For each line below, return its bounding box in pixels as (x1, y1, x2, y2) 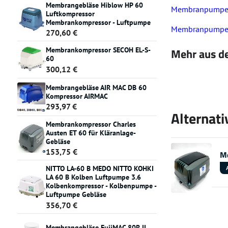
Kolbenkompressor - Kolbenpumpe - (45, 181, 156, 191)
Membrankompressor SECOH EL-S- (45, 45, 151, 55)
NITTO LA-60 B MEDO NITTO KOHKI (45, 164, 154, 174)
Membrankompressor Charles (45, 119, 136, 129)
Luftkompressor (45, 9, 95, 18)
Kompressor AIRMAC (45, 91, 108, 101)
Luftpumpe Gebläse (45, 190, 106, 199)
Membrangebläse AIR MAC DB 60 (45, 82, 147, 92)
